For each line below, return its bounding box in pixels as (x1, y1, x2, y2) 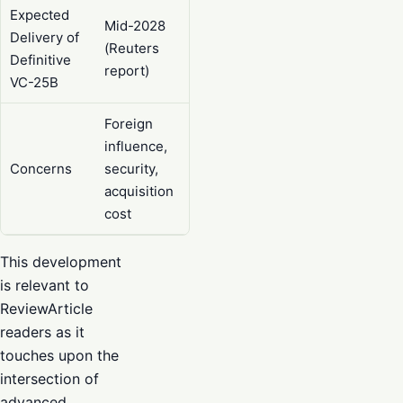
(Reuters (104, 39, 159, 57)
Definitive (10, 50, 71, 68)
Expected (10, 5, 69, 23)
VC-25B (10, 73, 58, 91)
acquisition (104, 182, 174, 200)
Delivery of (10, 28, 79, 46)
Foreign (104, 114, 153, 132)
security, (104, 159, 158, 177)
